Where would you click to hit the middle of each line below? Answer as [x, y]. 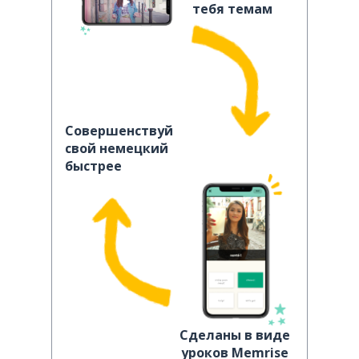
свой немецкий [117, 148]
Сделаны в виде [235, 335]
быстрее [93, 166]
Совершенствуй [119, 131]
